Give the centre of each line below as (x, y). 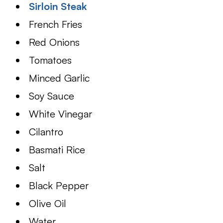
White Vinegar (61, 114)
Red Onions (55, 42)
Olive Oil (48, 204)
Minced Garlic (59, 78)
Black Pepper (59, 186)
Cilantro (46, 132)
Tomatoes (51, 60)
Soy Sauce (52, 96)
